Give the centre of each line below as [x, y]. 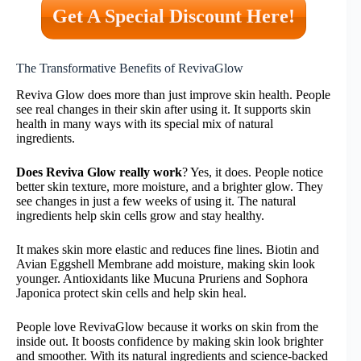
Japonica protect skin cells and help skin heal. [131, 293]
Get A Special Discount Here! [173, 16]
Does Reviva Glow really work [99, 172]
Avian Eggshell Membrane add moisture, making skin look [166, 263]
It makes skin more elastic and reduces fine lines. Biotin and [168, 249]
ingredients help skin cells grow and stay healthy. [140, 215]
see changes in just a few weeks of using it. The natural [156, 201]
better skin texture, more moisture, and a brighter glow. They [170, 186]
